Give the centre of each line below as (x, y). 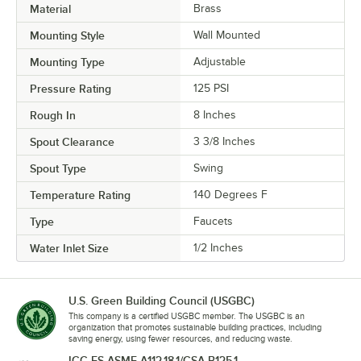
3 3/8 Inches (224, 141)
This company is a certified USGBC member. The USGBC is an (187, 315)
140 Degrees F (230, 194)
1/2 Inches (218, 247)
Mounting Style (67, 35)
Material (50, 8)
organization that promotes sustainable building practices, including (195, 327)
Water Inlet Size (69, 248)
